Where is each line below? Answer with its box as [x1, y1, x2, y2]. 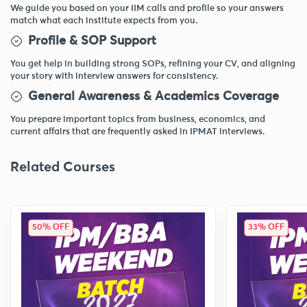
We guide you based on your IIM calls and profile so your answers [10, 3, 284, 13]
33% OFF [248, 223, 284, 232]
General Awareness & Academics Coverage [28, 90, 279, 103]
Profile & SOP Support [28, 34, 156, 47]
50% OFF [32, 223, 69, 232]
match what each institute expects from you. [10, 16, 198, 25]
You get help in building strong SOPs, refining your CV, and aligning [10, 59, 295, 69]
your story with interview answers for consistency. [10, 71, 219, 81]
